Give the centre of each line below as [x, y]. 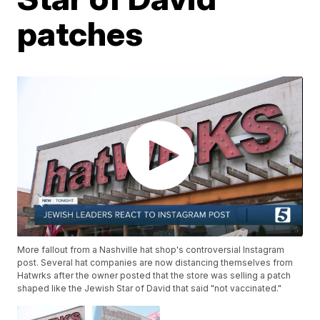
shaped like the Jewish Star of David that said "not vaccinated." [150, 289]
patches [80, 34]
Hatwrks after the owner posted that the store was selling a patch [154, 276]
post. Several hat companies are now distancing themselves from [155, 263]
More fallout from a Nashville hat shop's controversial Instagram [151, 250]
